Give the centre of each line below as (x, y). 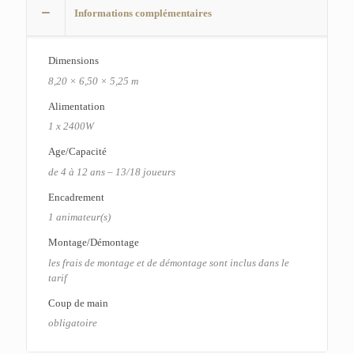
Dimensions (73, 61)
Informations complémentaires (143, 13)
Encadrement (76, 197)
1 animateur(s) (79, 217)
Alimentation (76, 106)
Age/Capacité (77, 152)
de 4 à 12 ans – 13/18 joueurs (111, 171)
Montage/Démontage (93, 243)
